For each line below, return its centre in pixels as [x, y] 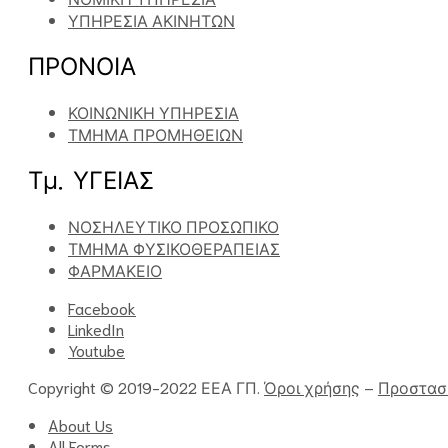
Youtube [96, 349]
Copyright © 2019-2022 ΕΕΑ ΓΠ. [146, 386]
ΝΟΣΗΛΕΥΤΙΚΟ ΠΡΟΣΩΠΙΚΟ [173, 225]
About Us [80, 424]
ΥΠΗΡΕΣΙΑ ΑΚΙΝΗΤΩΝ [151, 20]
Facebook [102, 307]
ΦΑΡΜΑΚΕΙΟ [115, 269]
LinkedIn [96, 328]
